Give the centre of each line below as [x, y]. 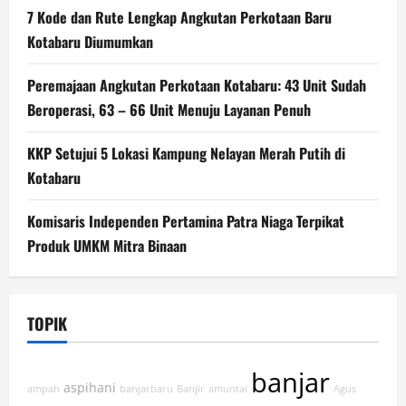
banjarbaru [146, 389]
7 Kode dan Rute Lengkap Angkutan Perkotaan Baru [179, 18]
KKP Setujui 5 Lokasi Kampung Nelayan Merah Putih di [186, 154]
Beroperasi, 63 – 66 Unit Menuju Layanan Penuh [169, 110]
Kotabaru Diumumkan [90, 42]
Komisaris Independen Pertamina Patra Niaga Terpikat [186, 222]
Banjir [191, 389]
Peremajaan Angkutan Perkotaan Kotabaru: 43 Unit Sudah [197, 86]
